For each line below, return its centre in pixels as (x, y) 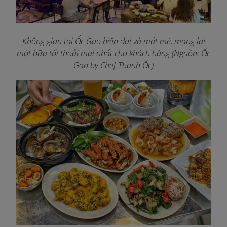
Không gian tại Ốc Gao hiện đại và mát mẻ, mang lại (113, 41)
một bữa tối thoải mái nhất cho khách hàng (93, 53)
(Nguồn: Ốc (191, 53)
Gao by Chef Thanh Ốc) (113, 66)
